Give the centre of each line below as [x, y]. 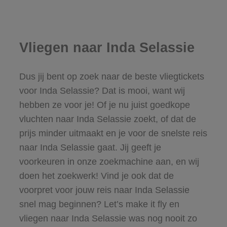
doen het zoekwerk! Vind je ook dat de [96, 176]
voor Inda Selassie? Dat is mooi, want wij [102, 90]
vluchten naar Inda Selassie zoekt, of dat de [107, 119]
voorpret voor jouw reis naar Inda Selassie [104, 190]
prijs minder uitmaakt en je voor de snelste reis [113, 133]
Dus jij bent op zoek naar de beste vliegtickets [111, 76]
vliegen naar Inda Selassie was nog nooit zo [108, 218]
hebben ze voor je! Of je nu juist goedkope [104, 105]
